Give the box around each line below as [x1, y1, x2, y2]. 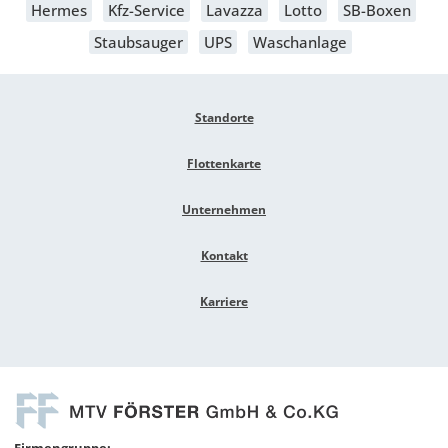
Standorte [194, 109, 254, 127]
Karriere [200, 293, 248, 311]
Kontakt [200, 247, 248, 265]
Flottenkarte [187, 155, 261, 173]
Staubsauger [94, 32, 183, 53]
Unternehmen [182, 201, 266, 219]
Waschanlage [253, 32, 347, 53]
